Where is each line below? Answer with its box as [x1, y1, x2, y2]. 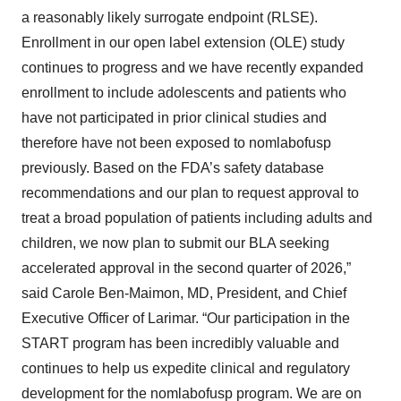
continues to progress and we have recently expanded [21, 60, 363, 75]
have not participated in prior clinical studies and [21, 110, 327, 125]
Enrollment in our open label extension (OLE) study [21, 35, 345, 50]
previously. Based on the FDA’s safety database [21, 160, 324, 175]
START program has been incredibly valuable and [21, 336, 339, 351]
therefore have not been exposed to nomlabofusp [21, 135, 331, 150]
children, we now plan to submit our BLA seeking [21, 235, 329, 251]
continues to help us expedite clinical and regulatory [21, 361, 350, 376]
